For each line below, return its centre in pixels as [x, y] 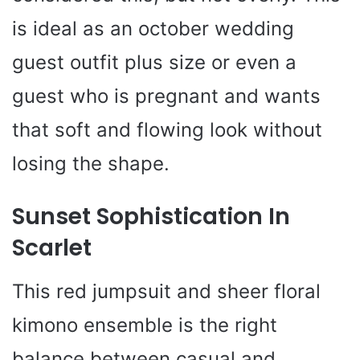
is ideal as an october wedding [153, 28]
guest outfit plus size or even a [154, 62]
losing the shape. [91, 163]
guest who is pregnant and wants [166, 96]
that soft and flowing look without [167, 129]
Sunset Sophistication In [151, 216]
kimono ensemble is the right [145, 325]
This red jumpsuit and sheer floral [166, 291]
